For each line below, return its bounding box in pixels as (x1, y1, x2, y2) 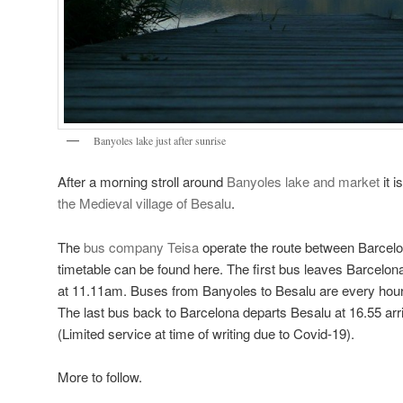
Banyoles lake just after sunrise (94, 132, 226, 148)
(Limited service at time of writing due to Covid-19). (58, 323, 354, 343)
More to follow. (58, 367, 142, 387)
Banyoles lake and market (227, 172, 380, 192)
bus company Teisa (84, 237, 199, 256)
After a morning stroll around (58, 172, 227, 192)
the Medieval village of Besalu (58, 193, 231, 213)
